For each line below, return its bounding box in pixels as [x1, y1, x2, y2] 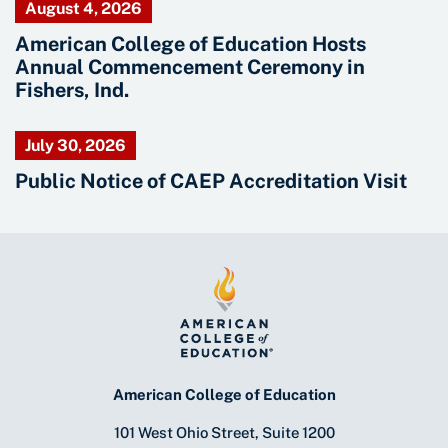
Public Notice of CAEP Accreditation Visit [15, 169, 407, 194]
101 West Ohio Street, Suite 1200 [113, 424, 335, 442]
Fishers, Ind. [15, 78, 129, 103]
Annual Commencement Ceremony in [15, 55, 365, 80]
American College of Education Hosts [15, 32, 366, 57]
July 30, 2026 [25, 136, 126, 156]
